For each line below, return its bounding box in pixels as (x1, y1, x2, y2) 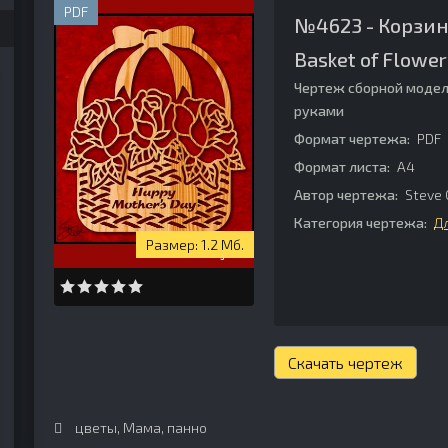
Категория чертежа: (294, 214, 427, 231)
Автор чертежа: (294, 186, 398, 203)
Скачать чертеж (288, 353, 403, 372)
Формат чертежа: (294, 130, 410, 147)
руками (294, 102, 344, 119)
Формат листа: (294, 158, 390, 175)
